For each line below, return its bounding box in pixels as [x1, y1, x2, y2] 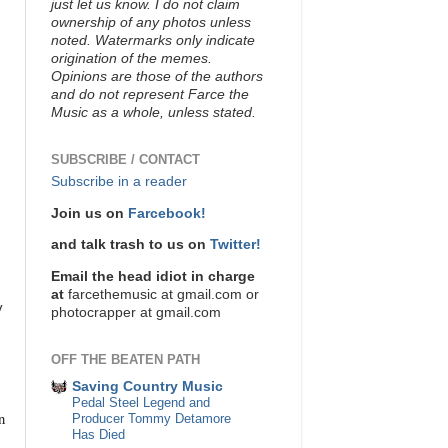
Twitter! [210, 237, 261, 253]
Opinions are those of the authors [51, 68, 263, 84]
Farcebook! [128, 205, 206, 221]
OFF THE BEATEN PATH [51, 351, 200, 367]
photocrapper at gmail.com [51, 304, 221, 320]
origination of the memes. [51, 50, 212, 66]
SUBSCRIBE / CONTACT [51, 151, 200, 167]
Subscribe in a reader [51, 174, 187, 190]
